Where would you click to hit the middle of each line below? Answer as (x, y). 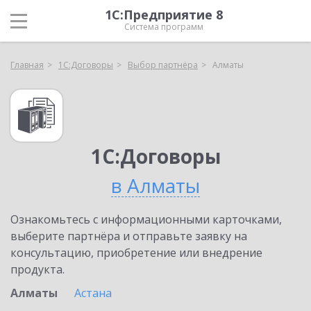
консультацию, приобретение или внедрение (136, 253)
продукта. (37, 269)
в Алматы (155, 185)
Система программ (164, 27)
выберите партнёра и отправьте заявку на (129, 236)
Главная (27, 65)
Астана (93, 293)
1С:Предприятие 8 (164, 15)
